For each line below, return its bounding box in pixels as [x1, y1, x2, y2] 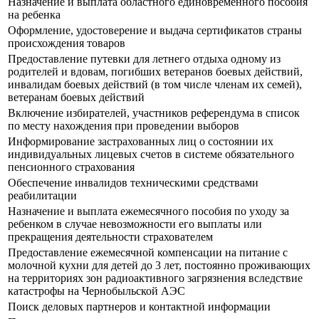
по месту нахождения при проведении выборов [8, 120, 239, 132]
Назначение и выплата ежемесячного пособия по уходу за [8, 205, 289, 218]
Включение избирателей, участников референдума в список [8, 107, 300, 120]
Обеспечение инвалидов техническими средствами [8, 177, 258, 189]
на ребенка [8, 9, 61, 21]
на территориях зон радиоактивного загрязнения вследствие [8, 272, 303, 285]
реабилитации [8, 189, 77, 202]
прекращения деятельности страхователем [8, 231, 213, 244]
